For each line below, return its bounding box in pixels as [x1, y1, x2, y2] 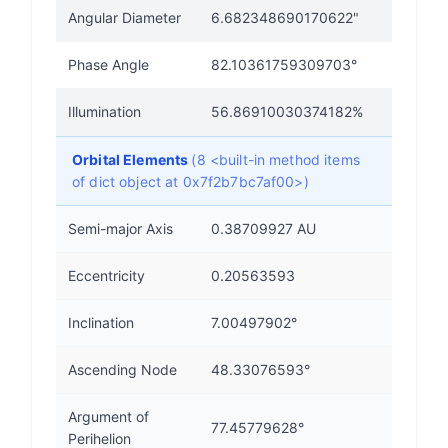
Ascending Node [68, 361, 177, 378]
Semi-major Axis [68, 220, 173, 237]
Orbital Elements [72, 151, 192, 168]
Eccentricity [68, 267, 145, 284]
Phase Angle [68, 56, 149, 73]
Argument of [68, 408, 149, 425]
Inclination [68, 314, 134, 331]
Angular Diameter [68, 9, 181, 26]
